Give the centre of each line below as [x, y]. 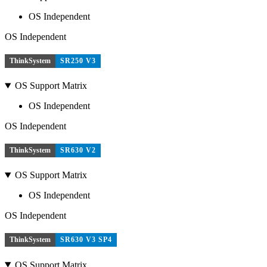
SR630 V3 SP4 [86, 239]
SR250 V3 [78, 60]
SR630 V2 [78, 150]
